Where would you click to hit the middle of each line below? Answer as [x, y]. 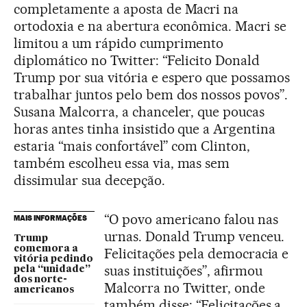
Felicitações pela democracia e [197, 253]
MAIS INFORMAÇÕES [50, 218]
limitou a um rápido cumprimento [119, 43]
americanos [44, 290]
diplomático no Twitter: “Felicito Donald [137, 60]
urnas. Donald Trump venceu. [194, 236]
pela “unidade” [52, 269]
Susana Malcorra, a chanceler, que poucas [139, 111]
